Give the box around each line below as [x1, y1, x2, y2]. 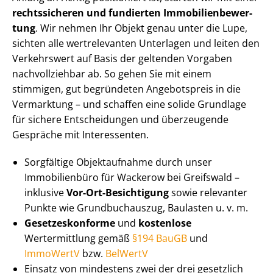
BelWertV [105, 247, 148, 261]
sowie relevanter [169, 186, 247, 200]
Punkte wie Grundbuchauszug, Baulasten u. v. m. [24, 201, 248, 215]
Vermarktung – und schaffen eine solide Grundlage [12, 97, 246, 112]
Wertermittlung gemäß [24, 232, 132, 246]
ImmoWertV [24, 247, 80, 261]
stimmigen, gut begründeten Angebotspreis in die [12, 82, 241, 96]
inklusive [24, 186, 66, 200]
